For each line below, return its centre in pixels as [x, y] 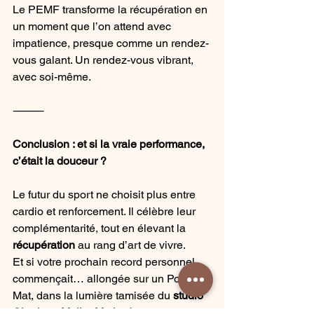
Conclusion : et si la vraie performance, [110, 144]
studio [190, 296]
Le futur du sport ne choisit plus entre [105, 195]
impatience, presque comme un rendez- [111, 43]
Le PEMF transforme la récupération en [111, 10]
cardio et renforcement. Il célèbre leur [105, 212]
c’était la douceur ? [60, 161]
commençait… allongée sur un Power [107, 279]
